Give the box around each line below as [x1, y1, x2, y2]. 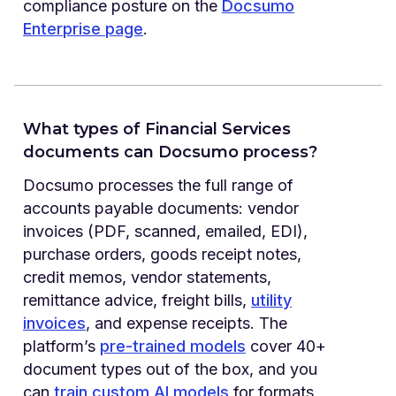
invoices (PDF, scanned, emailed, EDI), [23, 221, 308, 240]
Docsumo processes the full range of [23, 175, 293, 194]
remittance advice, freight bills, [23, 290, 251, 309]
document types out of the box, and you [23, 359, 317, 378]
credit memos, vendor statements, [23, 267, 271, 286]
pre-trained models [100, 336, 246, 355]
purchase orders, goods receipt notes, [23, 244, 301, 263]
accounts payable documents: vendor [23, 198, 299, 217]
